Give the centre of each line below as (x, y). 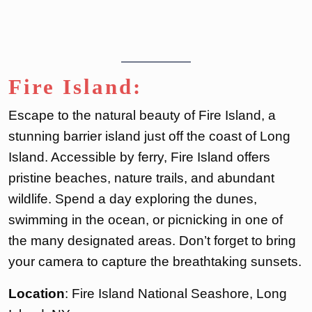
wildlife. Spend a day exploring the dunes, (133, 199)
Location (37, 294)
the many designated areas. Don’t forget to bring (152, 241)
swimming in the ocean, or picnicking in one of (146, 220)
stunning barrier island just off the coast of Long (149, 136)
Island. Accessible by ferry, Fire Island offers (139, 157)
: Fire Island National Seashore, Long (176, 294)
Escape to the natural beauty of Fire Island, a (142, 116)
